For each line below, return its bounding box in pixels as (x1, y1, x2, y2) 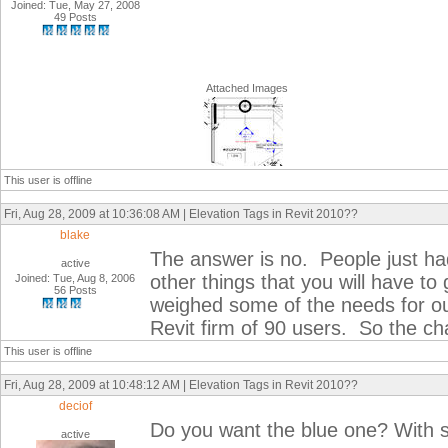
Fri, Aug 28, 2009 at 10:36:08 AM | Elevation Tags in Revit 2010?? (4, 207, 358, 221)
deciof (59, 399, 92, 413)
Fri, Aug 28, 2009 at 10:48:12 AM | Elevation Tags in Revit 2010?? (4, 378, 358, 392)
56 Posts (54, 284, 97, 296)
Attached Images (206, 82, 288, 94)
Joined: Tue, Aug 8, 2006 (15, 272, 136, 284)
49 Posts (54, 11, 97, 23)
